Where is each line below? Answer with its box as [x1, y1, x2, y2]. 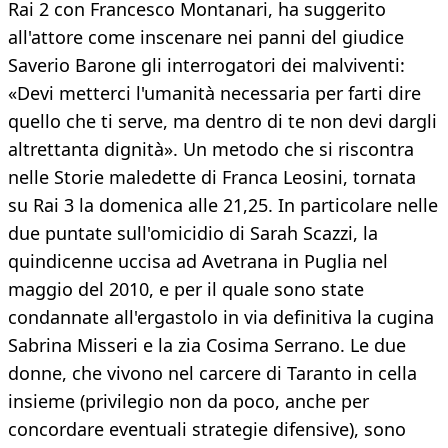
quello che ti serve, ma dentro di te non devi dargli [8, 109, 437, 134]
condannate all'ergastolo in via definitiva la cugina [8, 305, 434, 330]
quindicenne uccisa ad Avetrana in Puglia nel [8, 249, 388, 274]
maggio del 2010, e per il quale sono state [8, 277, 364, 302]
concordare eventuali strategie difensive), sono [8, 417, 406, 442]
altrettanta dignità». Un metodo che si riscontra [8, 137, 414, 162]
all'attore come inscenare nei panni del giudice [8, 25, 404, 50]
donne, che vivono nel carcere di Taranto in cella [8, 361, 417, 386]
